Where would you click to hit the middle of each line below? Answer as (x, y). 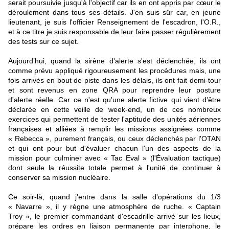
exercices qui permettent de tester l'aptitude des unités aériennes (114, 119)
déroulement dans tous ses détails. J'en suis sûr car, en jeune (114, 12)
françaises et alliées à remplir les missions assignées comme (114, 129)
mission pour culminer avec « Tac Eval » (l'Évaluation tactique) (114, 158)
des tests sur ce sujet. (43, 41)
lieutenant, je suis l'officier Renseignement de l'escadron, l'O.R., (114, 22)
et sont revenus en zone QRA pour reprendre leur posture (114, 90)
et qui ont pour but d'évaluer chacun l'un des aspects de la (114, 148)
